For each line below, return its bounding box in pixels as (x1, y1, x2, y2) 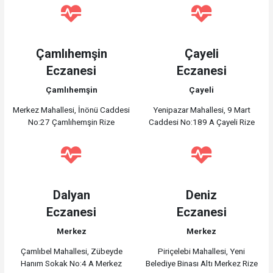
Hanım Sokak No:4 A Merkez (21, 258, 122, 269)
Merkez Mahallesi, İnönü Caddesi (13, 105, 130, 115)
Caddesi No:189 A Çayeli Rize (148, 117, 255, 127)
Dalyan (52, 187, 90, 202)
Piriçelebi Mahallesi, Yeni (158, 246, 246, 257)
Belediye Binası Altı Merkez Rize (145, 258, 258, 269)
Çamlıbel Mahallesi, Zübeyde (20, 246, 122, 257)
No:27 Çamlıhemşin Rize (28, 117, 115, 127)
